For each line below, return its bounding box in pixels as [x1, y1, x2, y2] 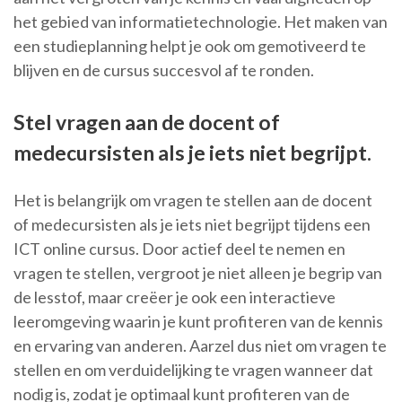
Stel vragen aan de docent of [13, 109, 280, 135]
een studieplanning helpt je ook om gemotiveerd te [13, 36, 366, 57]
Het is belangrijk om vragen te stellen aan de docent [13, 190, 372, 211]
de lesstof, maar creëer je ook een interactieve [13, 287, 336, 308]
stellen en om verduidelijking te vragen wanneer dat [13, 360, 373, 380]
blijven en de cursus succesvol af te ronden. [13, 60, 314, 81]
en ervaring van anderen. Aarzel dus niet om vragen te [13, 336, 387, 356]
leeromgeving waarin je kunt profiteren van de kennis [13, 311, 383, 332]
